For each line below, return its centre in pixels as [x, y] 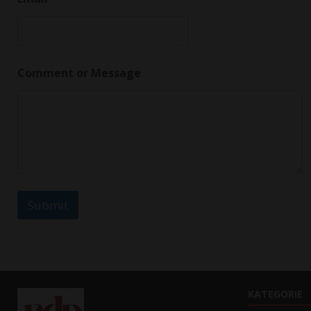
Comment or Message [79, 73]
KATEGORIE [275, 294]
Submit [48, 205]
